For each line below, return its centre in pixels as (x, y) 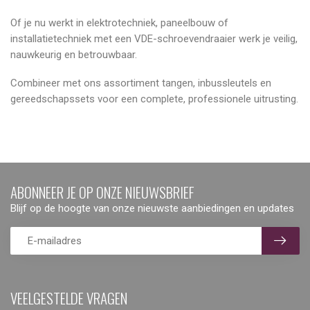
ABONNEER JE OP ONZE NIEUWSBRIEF (102, 192)
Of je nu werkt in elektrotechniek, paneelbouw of (119, 22)
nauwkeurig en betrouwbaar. (74, 54)
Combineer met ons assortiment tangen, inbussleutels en (141, 83)
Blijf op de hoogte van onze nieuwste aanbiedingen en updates (152, 208)
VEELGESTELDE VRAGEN (69, 298)
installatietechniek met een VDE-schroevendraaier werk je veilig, (154, 38)
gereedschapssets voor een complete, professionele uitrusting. (154, 99)
